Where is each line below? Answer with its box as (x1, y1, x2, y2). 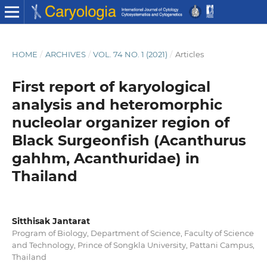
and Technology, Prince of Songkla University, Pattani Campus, (11, 240, 254, 250)
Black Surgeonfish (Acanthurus (11, 131, 246, 149)
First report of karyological (11, 77, 210, 95)
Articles (175, 49, 204, 59)
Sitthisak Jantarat (11, 215, 90, 226)
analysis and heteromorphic (11, 95, 222, 113)
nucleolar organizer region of (11, 113, 229, 131)
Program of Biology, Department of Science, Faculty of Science (11, 228, 254, 238)
